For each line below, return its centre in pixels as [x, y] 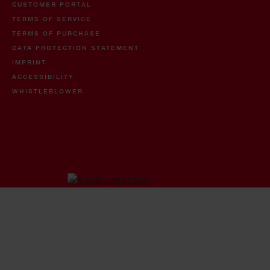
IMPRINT [29, 62]
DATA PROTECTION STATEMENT [76, 48]
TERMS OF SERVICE [52, 19]
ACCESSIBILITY [43, 77]
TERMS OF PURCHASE [56, 33]
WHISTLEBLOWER [48, 91]
